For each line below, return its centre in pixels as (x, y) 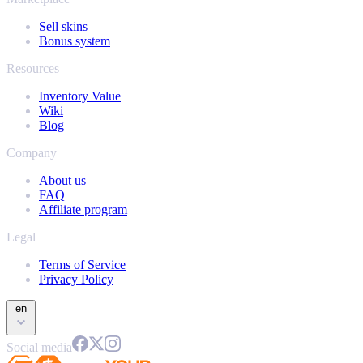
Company (32, 153)
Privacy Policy (76, 280)
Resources (33, 69)
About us (62, 181)
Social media (39, 348)
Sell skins (63, 27)
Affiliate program (83, 210)
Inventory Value (80, 96)
